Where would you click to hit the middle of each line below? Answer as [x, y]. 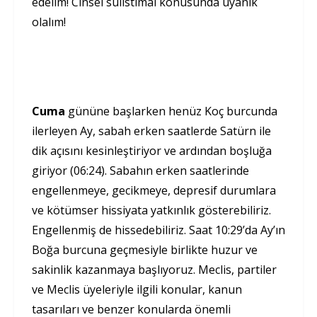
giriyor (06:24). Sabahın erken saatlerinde [140, 171]
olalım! [50, 22]
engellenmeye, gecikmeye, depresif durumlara [154, 191]
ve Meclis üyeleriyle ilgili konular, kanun [137, 290]
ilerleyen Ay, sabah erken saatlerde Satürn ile [151, 131]
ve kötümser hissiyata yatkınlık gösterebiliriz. [151, 211]
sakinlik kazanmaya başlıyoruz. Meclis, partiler [154, 270]
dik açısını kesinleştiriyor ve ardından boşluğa [152, 151]
